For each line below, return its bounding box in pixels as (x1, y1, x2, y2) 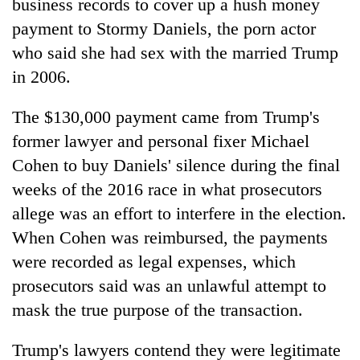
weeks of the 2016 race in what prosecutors (12, 178, 322, 199)
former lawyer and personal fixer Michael (12, 130, 309, 151)
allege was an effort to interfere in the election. (12, 202, 346, 223)
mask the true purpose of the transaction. (12, 299, 303, 320)
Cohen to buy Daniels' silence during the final (12, 154, 340, 175)
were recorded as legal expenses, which (12, 251, 296, 272)
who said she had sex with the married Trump (12, 42, 338, 63)
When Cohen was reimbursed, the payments (12, 227, 328, 247)
